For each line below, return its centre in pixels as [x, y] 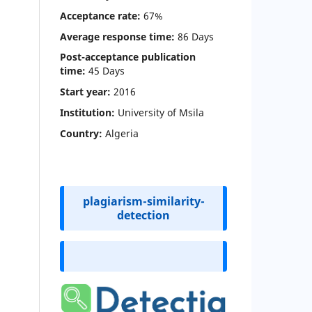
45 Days [107, 71]
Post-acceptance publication [128, 57]
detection [143, 216]
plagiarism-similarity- [143, 202]
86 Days [196, 36]
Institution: [89, 113]
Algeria [122, 134]
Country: [83, 134]
